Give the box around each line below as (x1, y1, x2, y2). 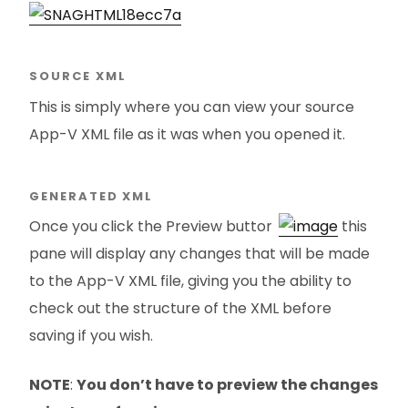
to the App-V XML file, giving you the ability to (29, 270, 352, 292)
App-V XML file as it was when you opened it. (29, 124, 345, 145)
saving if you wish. (29, 325, 153, 347)
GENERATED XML (29, 187, 154, 205)
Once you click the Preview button (29, 216, 279, 238)
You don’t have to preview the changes (76, 374, 378, 396)
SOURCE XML (29, 67, 127, 86)
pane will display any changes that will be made (29, 243, 370, 265)
